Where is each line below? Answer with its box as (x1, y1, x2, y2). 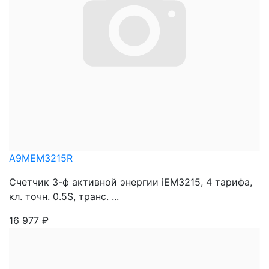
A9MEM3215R (9, 152, 73, 164)
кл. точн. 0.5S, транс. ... (9, 190, 119, 202)
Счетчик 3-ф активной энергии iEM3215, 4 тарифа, (9, 176, 252, 188)
